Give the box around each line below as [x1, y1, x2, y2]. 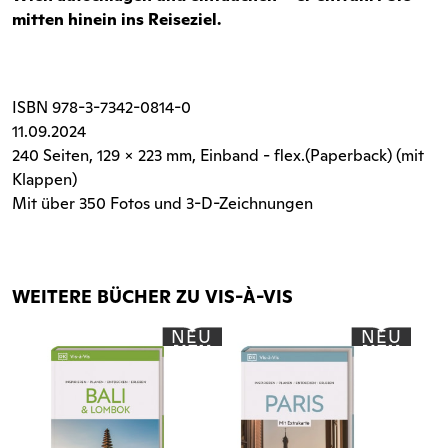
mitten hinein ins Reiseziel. [12, 8, 221, 30]
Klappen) [12, 168, 77, 190]
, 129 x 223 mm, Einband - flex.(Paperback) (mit [89, 144, 424, 166]
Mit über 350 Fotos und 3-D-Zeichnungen [12, 192, 313, 214]
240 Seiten [12, 144, 89, 166]
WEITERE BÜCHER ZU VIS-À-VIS [12, 284, 293, 308]
